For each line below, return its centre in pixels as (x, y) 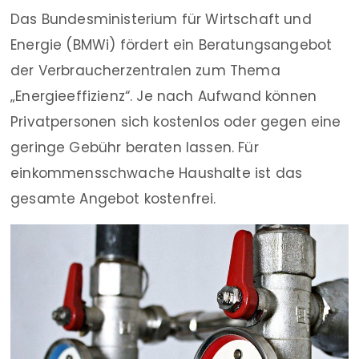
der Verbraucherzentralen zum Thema (145, 71)
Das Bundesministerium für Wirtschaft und (161, 19)
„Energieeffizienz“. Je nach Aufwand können (164, 96)
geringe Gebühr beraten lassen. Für (135, 147)
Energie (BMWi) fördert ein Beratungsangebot (171, 45)
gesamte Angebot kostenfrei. (113, 199)
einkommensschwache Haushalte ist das (157, 173)
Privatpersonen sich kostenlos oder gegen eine (176, 122)
